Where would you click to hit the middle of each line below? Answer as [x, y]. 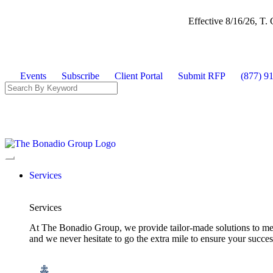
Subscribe [80, 76]
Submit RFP [202, 76]
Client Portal [139, 76]
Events [33, 76]
